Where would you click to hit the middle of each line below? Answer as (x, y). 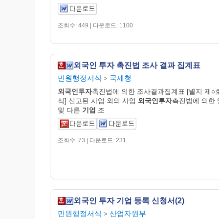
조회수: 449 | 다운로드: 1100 (95, 25)
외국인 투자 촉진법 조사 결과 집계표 (137, 65)
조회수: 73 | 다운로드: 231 (92, 140)
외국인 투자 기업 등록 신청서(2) (129, 200)
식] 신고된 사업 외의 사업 (98, 100)
